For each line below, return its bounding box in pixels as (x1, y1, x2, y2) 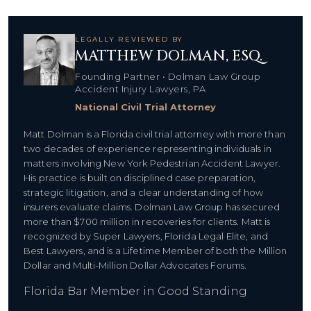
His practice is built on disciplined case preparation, (24, 171, 256, 183)
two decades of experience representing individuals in (24, 142, 271, 154)
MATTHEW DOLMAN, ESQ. (75, 46, 262, 66)
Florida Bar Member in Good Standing (24, 284, 247, 298)
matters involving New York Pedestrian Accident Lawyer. (24, 157, 281, 169)
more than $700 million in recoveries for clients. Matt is (24, 215, 271, 227)
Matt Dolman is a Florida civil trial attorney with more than (24, 128, 285, 140)
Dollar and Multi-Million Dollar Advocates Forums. (24, 259, 247, 271)
